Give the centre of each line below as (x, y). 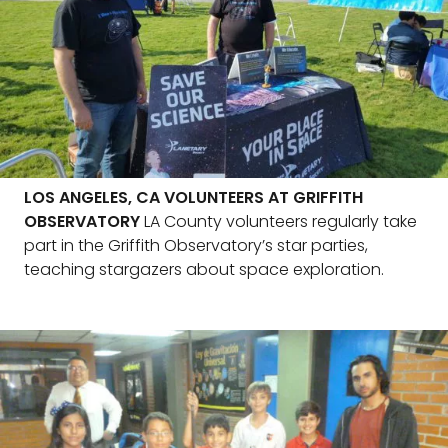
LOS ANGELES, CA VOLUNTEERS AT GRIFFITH (193, 197)
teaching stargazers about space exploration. (204, 269)
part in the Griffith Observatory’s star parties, (196, 245)
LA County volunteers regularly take (278, 221)
